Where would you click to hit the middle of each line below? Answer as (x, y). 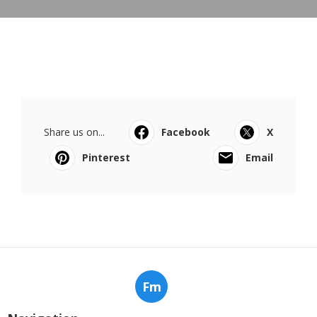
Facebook (186, 132)
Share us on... (74, 132)
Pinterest (106, 157)
